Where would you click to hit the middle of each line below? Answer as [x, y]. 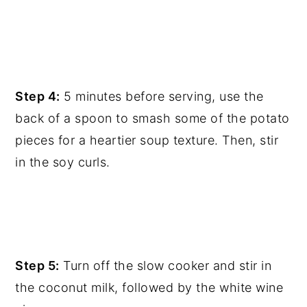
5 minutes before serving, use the [162, 96]
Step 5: [37, 265]
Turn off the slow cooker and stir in [165, 265]
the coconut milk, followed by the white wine [149, 287]
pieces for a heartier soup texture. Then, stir [147, 140]
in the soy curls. [63, 162]
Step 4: [38, 96]
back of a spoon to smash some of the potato [152, 118]
